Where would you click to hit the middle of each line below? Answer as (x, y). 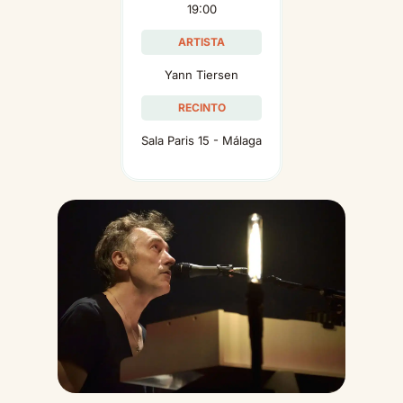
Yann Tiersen (201, 74)
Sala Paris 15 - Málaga (201, 140)
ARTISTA (201, 41)
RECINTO (201, 107)
